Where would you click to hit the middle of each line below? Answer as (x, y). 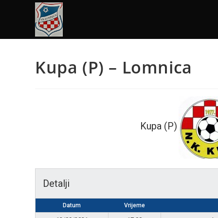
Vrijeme (134, 205)
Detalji (56, 183)
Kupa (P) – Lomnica (114, 67)
